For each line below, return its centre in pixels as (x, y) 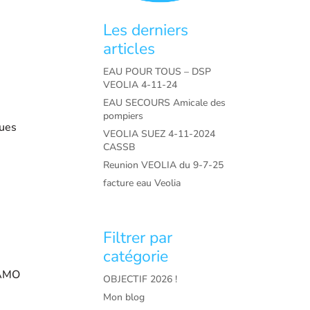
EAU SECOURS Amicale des (165, 103)
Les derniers (146, 30)
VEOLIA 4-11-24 (140, 85)
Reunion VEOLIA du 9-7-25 (164, 165)
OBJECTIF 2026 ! (140, 280)
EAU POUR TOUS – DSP (157, 72)
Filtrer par (138, 238)
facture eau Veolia (142, 183)
